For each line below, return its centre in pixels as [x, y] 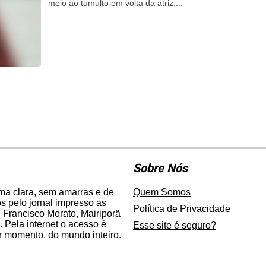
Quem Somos [162, 192]
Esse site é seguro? [175, 225]
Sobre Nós [160, 168]
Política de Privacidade [182, 209]
